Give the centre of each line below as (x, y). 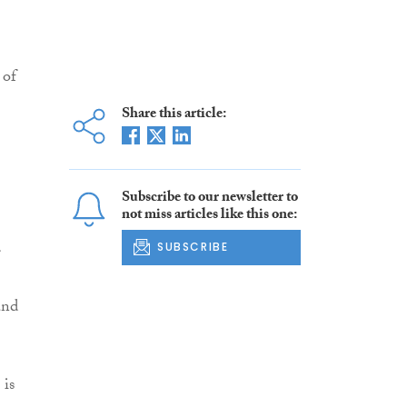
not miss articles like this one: (209, 216)
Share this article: (174, 115)
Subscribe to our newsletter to (209, 199)
